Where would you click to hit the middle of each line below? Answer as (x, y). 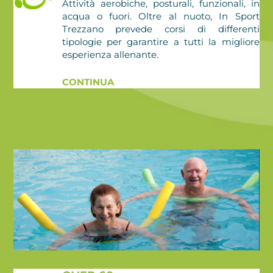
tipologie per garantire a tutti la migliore (161, 41)
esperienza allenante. (110, 54)
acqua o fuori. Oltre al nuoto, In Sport (161, 16)
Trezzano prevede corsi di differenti (161, 29)
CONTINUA (88, 82)
